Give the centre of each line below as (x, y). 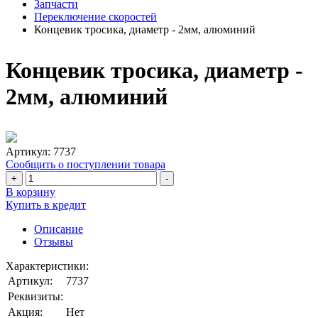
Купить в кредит (46, 205)
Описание (59, 229)
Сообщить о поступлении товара (86, 164)
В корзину (31, 192)
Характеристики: (47, 266)
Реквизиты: (35, 296)
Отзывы (54, 242)
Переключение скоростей (95, 17)
